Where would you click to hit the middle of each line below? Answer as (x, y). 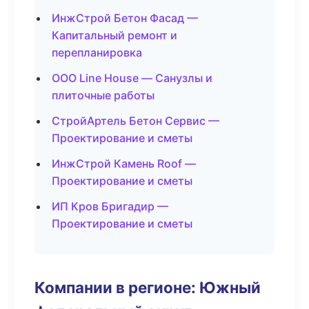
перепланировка (97, 52)
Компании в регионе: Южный (148, 287)
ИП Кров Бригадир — (110, 206)
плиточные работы (103, 95)
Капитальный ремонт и (114, 35)
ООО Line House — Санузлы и (132, 78)
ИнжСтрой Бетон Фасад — (125, 18)
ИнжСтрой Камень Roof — (124, 163)
